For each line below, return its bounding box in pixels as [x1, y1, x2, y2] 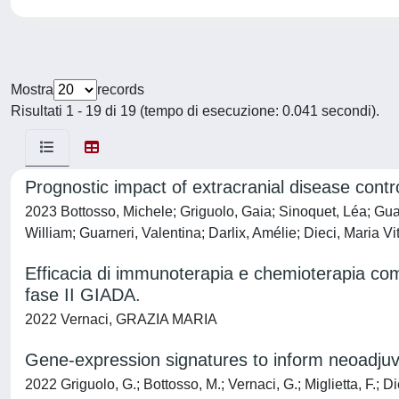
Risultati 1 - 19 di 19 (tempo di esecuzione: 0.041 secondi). [11, 103, 379, 118]
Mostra [11, 82, 53, 97]
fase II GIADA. [25, 285, 141, 305]
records [97, 82, 144, 97]
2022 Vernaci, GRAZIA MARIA [25, 312, 217, 327]
